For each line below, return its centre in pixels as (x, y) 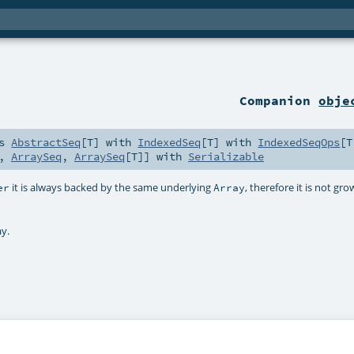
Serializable (226, 157)
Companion (279, 101)
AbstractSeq (46, 143)
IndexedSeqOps (299, 143)
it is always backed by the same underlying (112, 187)
